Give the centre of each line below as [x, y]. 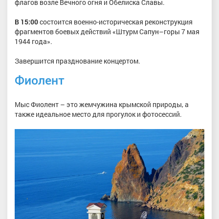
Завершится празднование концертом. [77, 61]
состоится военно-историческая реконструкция [115, 22]
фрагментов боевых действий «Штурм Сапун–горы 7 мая [107, 31]
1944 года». [33, 41]
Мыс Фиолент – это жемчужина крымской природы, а [102, 105]
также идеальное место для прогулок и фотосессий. [98, 114]
